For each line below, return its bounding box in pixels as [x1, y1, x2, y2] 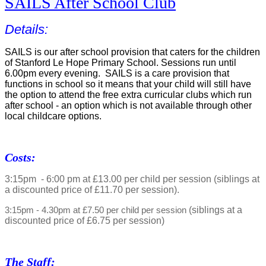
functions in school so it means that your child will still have [5, 79, 251, 90]
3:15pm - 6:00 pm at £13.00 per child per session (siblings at [5, 174, 259, 185]
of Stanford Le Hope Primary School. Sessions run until [5, 58, 236, 68]
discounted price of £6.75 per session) [5, 216, 164, 226]
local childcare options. [5, 111, 102, 122]
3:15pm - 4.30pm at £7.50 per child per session [5, 205, 189, 216]
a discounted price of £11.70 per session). [5, 185, 179, 195]
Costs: [5, 151, 36, 164]
